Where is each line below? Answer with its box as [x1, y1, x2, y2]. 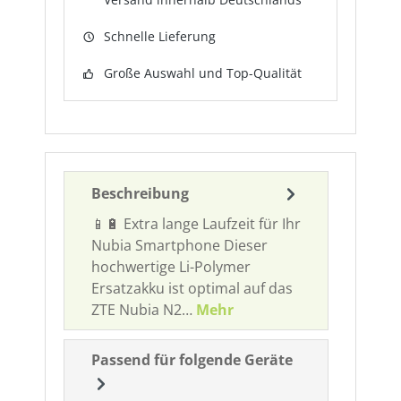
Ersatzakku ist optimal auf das [91, 278, 293, 299]
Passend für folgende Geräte [91, 350, 293, 371]
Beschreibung [91, 183, 189, 204]
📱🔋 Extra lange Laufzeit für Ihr [91, 214, 301, 235]
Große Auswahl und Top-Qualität [104, 64, 302, 82]
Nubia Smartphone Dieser [91, 235, 268, 256]
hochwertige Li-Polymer [91, 257, 251, 277]
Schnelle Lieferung [104, 28, 216, 46]
